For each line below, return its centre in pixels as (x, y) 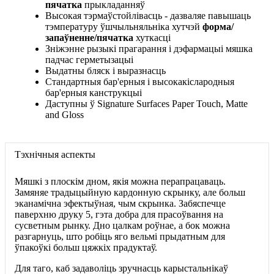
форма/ (218, 27)
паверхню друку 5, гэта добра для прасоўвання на (119, 215)
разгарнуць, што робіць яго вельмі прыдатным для (120, 237)
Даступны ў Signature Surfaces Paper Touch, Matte (146, 104)
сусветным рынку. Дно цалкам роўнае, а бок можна (122, 226)
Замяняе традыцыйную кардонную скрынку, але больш (130, 193)
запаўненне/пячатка (89, 38)
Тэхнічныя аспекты (55, 155)
